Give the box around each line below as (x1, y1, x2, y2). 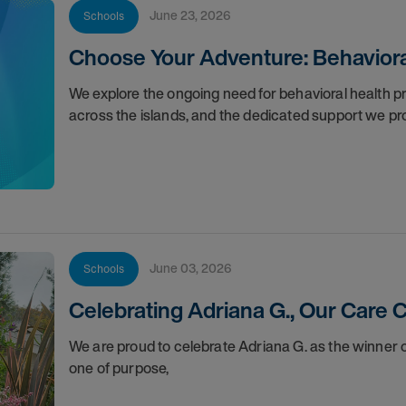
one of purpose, (68, 357, 169, 379)
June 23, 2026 (155, 5, 231, 24)
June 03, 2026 (155, 258, 232, 277)
